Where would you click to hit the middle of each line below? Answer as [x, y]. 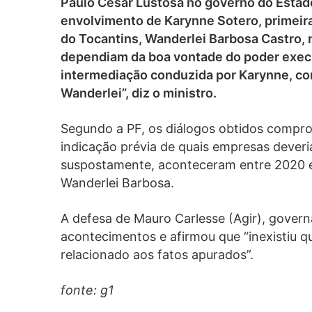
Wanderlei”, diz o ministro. [139, 93]
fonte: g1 [87, 290]
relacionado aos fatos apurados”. [157, 254]
